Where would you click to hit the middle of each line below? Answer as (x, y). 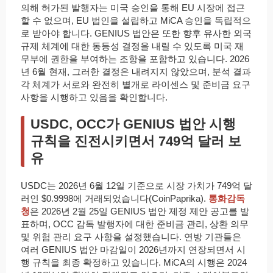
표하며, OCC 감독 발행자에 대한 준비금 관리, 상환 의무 (135, 224)
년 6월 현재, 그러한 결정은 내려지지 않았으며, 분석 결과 (136, 72)
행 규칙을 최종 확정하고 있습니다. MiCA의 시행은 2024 (134, 263)
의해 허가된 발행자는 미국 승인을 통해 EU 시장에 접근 (133, 8)
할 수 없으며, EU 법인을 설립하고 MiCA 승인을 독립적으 (136, 21)
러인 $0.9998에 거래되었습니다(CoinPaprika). (115, 199)
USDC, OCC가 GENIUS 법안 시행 (133, 124)
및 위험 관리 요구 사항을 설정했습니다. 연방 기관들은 (131, 237)
